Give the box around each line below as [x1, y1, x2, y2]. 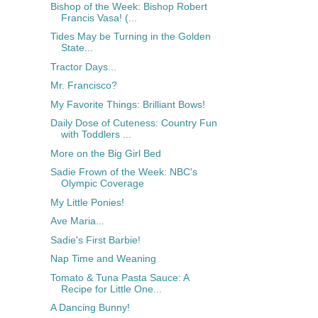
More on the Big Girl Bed [50, 147, 161, 159]
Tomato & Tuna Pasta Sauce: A [50, 271, 189, 283]
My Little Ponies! [50, 196, 124, 208]
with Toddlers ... [60, 128, 131, 141]
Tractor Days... [50, 60, 116, 72]
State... [60, 42, 93, 54]
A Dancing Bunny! [50, 302, 130, 314]
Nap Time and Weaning [50, 253, 156, 265]
